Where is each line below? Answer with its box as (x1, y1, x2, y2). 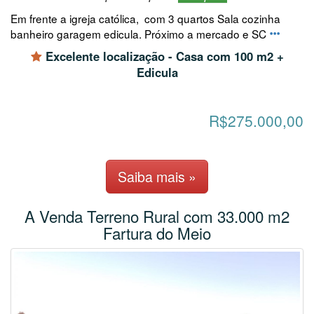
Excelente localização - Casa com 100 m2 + (41, 47, 284, 64)
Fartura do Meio (103, 221, 211, 245)
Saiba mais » (118, 166, 196, 187)
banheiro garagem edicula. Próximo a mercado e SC (11, 25, 269, 41)
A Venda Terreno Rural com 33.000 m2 (25, 205, 289, 228)
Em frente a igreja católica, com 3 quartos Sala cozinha (11, 10, 280, 26)
